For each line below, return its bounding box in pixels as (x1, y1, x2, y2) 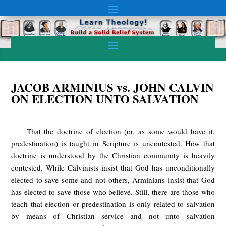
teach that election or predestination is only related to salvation (11, 199, 215, 209)
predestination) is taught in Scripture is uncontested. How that (11, 138, 215, 148)
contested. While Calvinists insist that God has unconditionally (11, 162, 215, 173)
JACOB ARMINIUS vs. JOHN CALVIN (11, 79, 214, 96)
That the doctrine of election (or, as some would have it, (26, 126, 215, 136)
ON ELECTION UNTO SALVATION (11, 90, 199, 107)
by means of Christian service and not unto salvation (11, 211, 215, 221)
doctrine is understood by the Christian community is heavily (11, 150, 215, 160)
